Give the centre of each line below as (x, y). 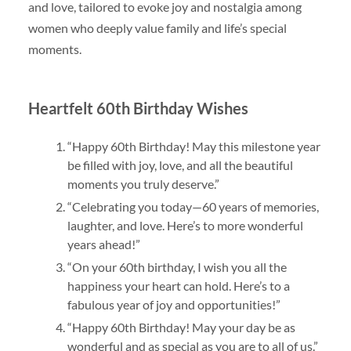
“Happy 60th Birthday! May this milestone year (194, 147)
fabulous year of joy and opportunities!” (174, 305)
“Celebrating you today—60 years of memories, (193, 207)
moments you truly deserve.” (143, 184)
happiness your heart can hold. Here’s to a (178, 286)
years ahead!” (103, 244)
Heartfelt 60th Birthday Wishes (138, 109)
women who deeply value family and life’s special (157, 28)
